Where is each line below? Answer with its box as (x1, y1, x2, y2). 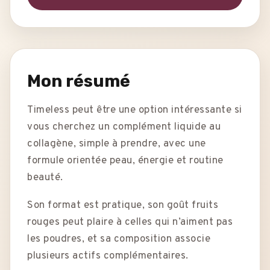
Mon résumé (27, 71, 130, 92)
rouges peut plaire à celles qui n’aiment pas (27, 216, 233, 230)
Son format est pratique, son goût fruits (27, 199, 218, 213)
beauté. (27, 171, 63, 185)
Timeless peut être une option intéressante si (27, 104, 242, 118)
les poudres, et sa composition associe (27, 233, 210, 246)
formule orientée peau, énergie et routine (27, 154, 224, 168)
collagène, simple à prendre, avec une (27, 137, 206, 151)
